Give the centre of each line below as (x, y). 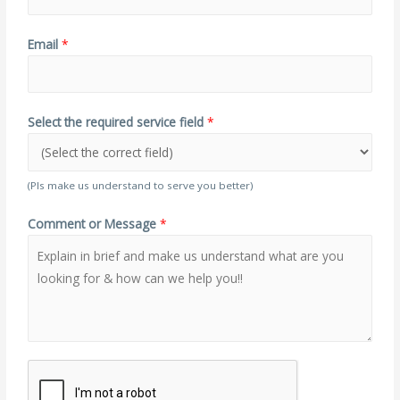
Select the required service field (118, 121)
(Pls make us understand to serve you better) (141, 186)
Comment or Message (94, 224)
